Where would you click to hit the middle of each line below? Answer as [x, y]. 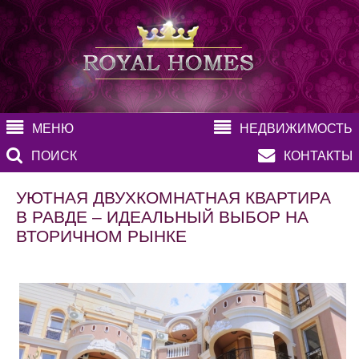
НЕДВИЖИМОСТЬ [296, 129]
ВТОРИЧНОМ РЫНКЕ [101, 236]
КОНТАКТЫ [318, 156]
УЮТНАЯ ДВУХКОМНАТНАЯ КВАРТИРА [173, 198]
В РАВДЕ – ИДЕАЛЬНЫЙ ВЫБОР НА [162, 217]
